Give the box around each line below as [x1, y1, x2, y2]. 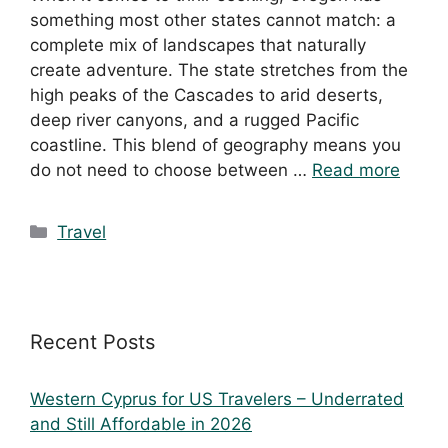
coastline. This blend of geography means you [30, 135, 401, 156]
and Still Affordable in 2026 [30, 414, 252, 435]
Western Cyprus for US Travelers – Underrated [30, 389, 404, 410]
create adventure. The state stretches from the [30, 60, 408, 81]
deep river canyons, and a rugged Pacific [30, 110, 359, 131]
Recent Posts [30, 330, 155, 355]
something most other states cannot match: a [30, 10, 396, 31]
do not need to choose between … [30, 160, 312, 181]
